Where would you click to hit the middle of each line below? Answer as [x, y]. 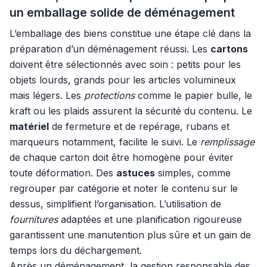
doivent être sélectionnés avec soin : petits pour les [125, 64]
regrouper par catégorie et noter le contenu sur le [124, 188]
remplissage [227, 142]
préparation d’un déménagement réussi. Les [110, 49]
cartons [229, 49]
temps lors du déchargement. [76, 250]
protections [109, 95]
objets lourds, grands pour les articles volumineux [123, 80]
